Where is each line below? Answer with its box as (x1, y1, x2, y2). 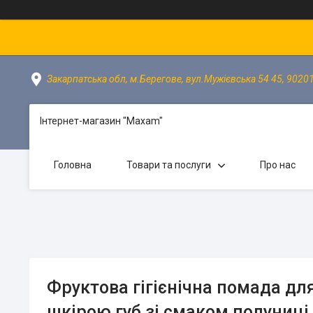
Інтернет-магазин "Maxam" (40, 115, 163, 126)
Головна (54, 159, 92, 170)
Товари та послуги (126, 159, 211, 170)
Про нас (260, 159, 296, 170)
